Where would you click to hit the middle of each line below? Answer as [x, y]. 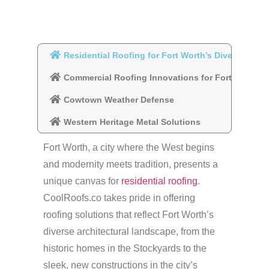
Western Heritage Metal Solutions [132, 122]
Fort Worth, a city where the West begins [129, 148]
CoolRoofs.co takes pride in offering [119, 198]
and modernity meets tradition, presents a [131, 165]
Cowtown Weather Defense [119, 99]
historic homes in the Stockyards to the [125, 249]
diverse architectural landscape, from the [129, 232]
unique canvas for [83, 181]
